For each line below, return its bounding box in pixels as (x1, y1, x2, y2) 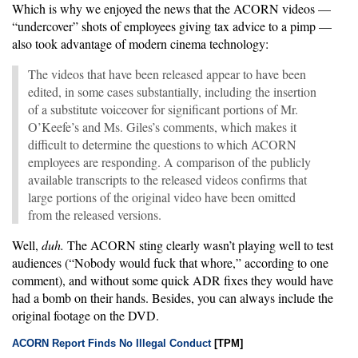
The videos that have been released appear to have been (28, 66, 306, 82)
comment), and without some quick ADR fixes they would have (12, 272, 333, 288)
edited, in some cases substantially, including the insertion (28, 83, 316, 100)
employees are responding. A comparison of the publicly (28, 153, 311, 170)
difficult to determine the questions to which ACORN (28, 136, 296, 153)
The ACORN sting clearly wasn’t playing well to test (64, 237, 333, 253)
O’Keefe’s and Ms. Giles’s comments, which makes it (28, 118, 296, 135)
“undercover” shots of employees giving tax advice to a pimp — (12, 18, 332, 34)
